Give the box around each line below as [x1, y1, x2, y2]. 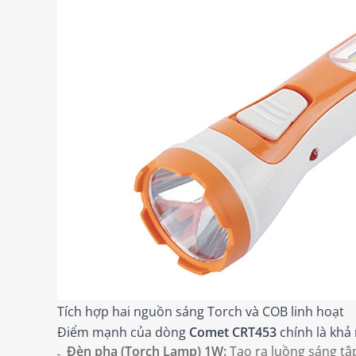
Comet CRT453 [189, 323, 277, 342]
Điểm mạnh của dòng [57, 323, 189, 342]
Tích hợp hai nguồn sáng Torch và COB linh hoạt [57, 303, 344, 321]
